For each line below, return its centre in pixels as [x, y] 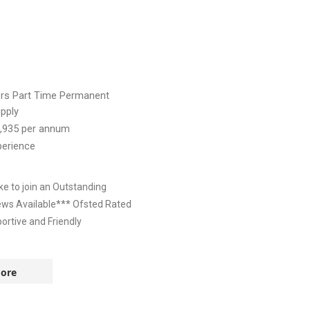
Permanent [84, 95]
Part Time [36, 95]
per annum [46, 129]
